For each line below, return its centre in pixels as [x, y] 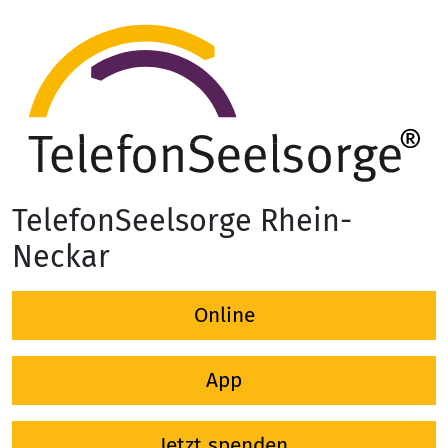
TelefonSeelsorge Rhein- [182, 221]
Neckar [61, 257]
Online [224, 315]
